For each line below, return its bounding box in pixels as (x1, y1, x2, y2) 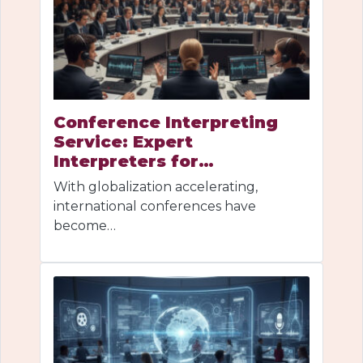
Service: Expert (53, 131, 193, 152)
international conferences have (53, 198, 256, 214)
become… (53, 217, 116, 233)
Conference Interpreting (53, 112, 278, 132)
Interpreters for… (53, 151, 214, 171)
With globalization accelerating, (53, 178, 258, 194)
